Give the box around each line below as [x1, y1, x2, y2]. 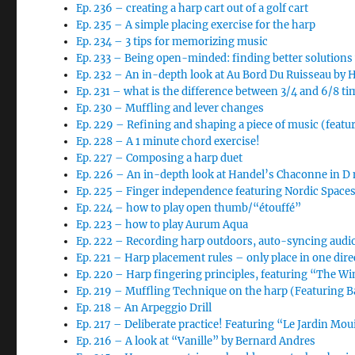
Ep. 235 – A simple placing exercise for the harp [76, 18, 316, 32]
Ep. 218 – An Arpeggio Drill [76, 301, 212, 315]
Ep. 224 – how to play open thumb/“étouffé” [76, 201, 302, 215]
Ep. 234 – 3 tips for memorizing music [76, 35, 269, 48]
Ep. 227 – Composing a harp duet [76, 151, 243, 165]
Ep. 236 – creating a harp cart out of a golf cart [76, 2, 309, 15]
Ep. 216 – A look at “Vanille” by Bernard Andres [76, 334, 316, 348]
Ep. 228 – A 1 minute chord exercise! [76, 135, 261, 148]
